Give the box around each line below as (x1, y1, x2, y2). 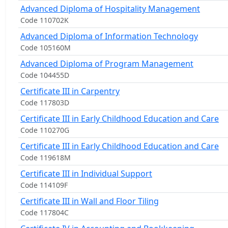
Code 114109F (20, 180, 68, 190)
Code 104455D (20, 70, 69, 80)
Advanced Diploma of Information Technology (20, 31, 198, 42)
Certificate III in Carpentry (20, 85, 120, 97)
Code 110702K (20, 15, 69, 25)
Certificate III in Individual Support (20, 168, 152, 179)
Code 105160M (20, 43, 71, 52)
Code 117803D (20, 98, 69, 107)
